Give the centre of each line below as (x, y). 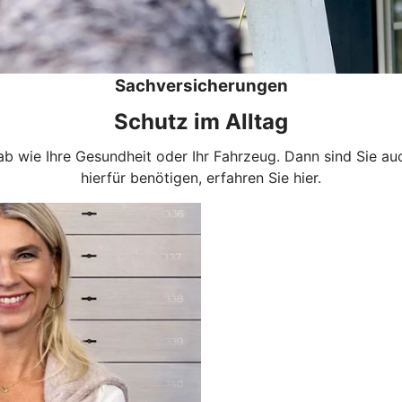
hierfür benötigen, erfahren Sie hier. (201, 177)
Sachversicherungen (201, 85)
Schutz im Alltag (201, 121)
